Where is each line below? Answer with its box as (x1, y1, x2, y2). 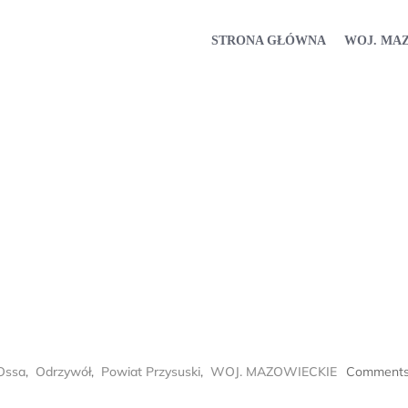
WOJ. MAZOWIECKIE (210, 363, 337, 380)
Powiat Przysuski (101, 363, 200, 380)
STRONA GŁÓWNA (211, 33, 326, 47)
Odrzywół (36, 363, 91, 380)
